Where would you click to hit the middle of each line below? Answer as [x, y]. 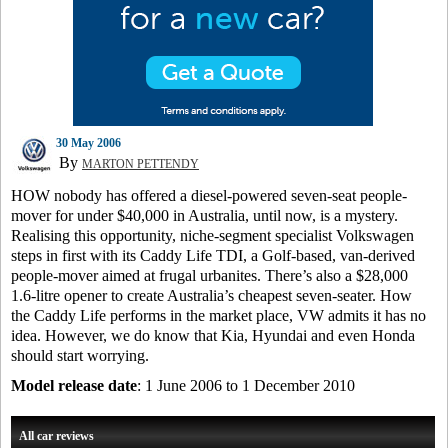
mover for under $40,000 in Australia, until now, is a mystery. [204, 215]
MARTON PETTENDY [140, 164]
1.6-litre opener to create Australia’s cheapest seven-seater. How [211, 295]
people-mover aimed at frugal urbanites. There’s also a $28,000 [209, 275]
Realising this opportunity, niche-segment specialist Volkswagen [212, 235]
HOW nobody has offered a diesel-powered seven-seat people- [209, 195]
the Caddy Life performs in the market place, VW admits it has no [218, 315]
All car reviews [56, 436]
